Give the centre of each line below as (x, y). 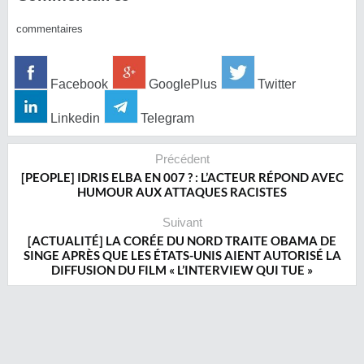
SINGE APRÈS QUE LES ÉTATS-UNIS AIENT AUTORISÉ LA (182, 255)
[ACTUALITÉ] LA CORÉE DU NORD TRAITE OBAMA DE (182, 240)
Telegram (166, 118)
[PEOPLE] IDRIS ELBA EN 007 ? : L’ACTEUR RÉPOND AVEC (182, 177)
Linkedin (74, 118)
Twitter (275, 84)
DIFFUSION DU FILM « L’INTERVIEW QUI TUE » (182, 270)
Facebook (78, 84)
